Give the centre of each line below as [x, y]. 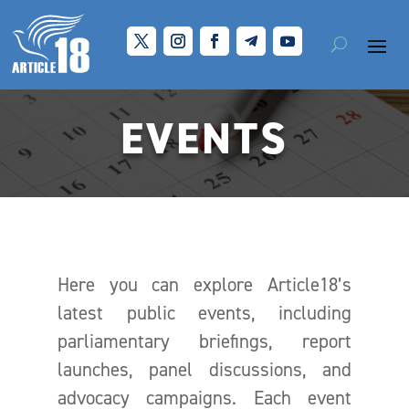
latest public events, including [204, 312]
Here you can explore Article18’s [204, 284]
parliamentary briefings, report [204, 341]
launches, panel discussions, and [204, 369]
